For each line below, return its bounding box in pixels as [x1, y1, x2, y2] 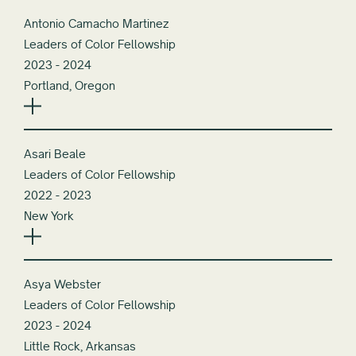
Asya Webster [24, 276, 101, 292]
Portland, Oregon [24, 77, 115, 93]
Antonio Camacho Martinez [24, 15, 168, 31]
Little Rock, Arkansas [24, 338, 136, 354]
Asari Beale [24, 145, 86, 161]
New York [24, 207, 74, 223]
